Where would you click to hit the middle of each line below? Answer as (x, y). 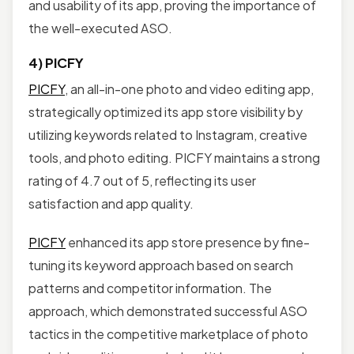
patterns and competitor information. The (150, 288)
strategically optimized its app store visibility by (166, 111)
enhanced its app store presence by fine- (188, 242)
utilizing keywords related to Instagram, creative (168, 134)
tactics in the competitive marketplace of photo (168, 333)
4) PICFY (56, 62)
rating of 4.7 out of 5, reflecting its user (142, 180)
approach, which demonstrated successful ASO (168, 311)
